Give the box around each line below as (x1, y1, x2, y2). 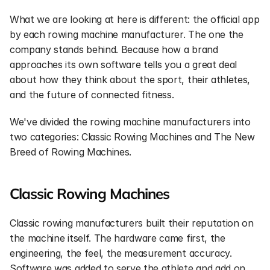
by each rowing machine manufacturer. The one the (10, 28, 243, 40)
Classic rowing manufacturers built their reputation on (10, 217, 254, 229)
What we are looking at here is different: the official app (10, 13, 260, 25)
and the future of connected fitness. (10, 89, 174, 101)
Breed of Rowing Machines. (10, 146, 131, 158)
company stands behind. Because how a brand (10, 43, 218, 55)
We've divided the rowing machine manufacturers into (10, 116, 251, 128)
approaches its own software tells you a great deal (10, 58, 237, 71)
